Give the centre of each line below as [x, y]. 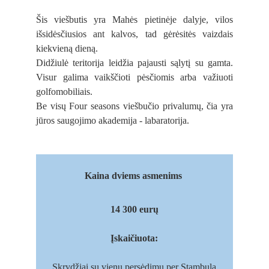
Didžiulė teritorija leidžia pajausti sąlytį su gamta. [134, 63]
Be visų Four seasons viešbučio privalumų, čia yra [134, 106]
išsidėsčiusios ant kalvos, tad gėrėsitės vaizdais [134, 34]
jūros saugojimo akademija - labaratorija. [114, 120]
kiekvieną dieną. [68, 48]
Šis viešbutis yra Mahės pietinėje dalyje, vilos [134, 20]
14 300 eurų [134, 209]
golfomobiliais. [65, 92]
